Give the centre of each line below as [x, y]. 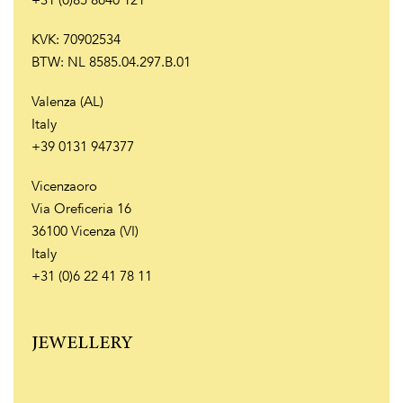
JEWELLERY [82, 344]
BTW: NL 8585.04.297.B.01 [111, 62]
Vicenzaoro [64, 186]
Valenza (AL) [67, 101]
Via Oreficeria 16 [81, 208]
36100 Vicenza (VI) [85, 231]
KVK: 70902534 [76, 40]
